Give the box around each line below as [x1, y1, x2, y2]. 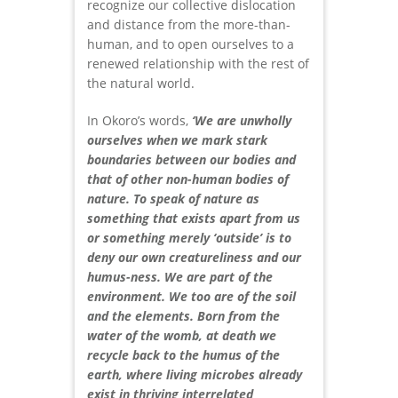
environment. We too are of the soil [87, 288, 296, 306]
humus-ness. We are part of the [87, 268, 273, 286]
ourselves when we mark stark [87, 131, 267, 149]
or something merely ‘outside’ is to [87, 229, 291, 247]
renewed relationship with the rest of [87, 55, 309, 73]
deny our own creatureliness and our [87, 249, 301, 267]
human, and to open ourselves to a [87, 36, 294, 53]
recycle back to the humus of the [87, 346, 280, 364]
